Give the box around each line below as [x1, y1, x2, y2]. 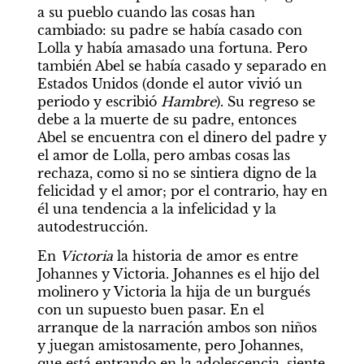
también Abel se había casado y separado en [37, 57, 327, 74]
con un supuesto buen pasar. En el [37, 301, 264, 318]
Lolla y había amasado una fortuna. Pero [37, 39, 307, 56]
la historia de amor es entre [116, 247, 298, 264]
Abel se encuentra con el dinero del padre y [37, 128, 327, 145]
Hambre [160, 93, 216, 110]
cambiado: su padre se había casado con [37, 21, 302, 38]
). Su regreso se [215, 93, 315, 110]
